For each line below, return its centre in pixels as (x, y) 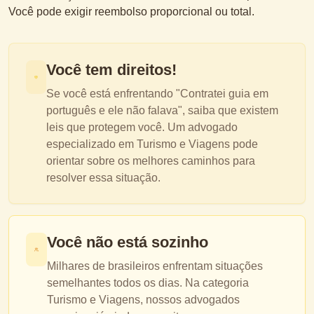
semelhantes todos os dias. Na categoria (148, 283)
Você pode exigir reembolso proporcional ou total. (131, 12)
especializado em (91, 144)
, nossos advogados (190, 300)
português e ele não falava (112, 110)
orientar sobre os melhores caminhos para (150, 161)
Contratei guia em (224, 94)
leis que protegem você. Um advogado (142, 127)
